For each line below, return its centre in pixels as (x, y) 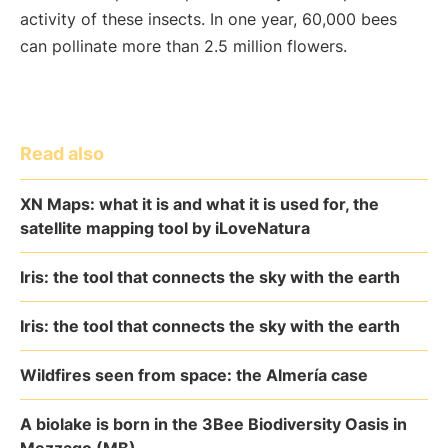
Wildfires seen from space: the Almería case (194, 375)
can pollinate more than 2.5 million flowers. (183, 46)
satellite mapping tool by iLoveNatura (165, 228)
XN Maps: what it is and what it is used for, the (199, 204)
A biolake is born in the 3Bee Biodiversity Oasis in (213, 424)
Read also (62, 153)
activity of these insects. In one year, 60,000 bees (208, 19)
